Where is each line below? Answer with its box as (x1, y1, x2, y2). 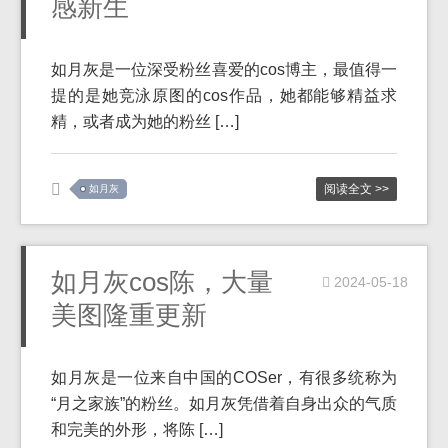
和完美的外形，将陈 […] (51, 421, 223, 438)
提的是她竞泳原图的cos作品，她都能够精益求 (51, 87, 397, 104)
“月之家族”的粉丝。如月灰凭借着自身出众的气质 (51, 395, 397, 412)
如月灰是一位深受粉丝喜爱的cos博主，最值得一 (51, 61, 397, 78)
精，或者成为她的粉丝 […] (51, 113, 239, 130)
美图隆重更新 (51, 300, 207, 330)
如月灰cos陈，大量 (51, 267, 273, 297)
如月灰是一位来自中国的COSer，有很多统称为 (51, 369, 397, 386)
